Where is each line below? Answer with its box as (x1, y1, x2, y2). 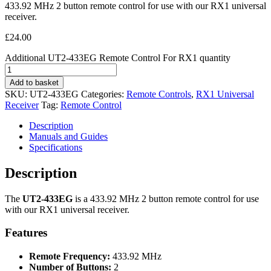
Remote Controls (126, 88, 191, 99)
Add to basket (10, 77, 59, 87)
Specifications (29, 142, 82, 152)
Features (5, 226, 47, 240)
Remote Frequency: (29, 251, 113, 262)
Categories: (81, 88, 126, 99)
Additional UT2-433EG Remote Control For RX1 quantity (5, 52, 230, 63)
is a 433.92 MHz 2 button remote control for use (73, 193, 259, 204)
